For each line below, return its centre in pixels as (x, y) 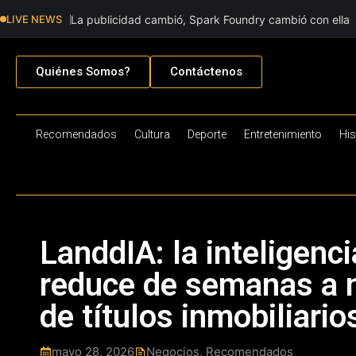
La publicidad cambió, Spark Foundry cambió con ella (212, 19)
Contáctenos (206, 72)
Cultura (152, 134)
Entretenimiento (282, 134)
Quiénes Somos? (83, 72)
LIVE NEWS (34, 19)
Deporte (207, 134)
